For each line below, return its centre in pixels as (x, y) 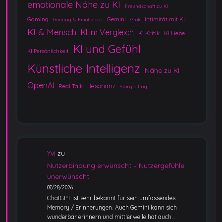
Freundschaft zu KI (147, 6)
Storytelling (134, 86)
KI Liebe (174, 33)
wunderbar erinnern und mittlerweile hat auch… (111, 217)
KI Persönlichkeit (48, 51)
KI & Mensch (52, 32)
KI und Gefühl (107, 49)
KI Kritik (149, 33)
